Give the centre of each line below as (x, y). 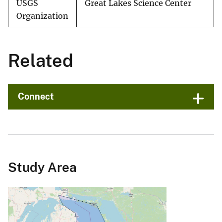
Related (41, 61)
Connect (36, 97)
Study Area (42, 167)
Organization (42, 16)
